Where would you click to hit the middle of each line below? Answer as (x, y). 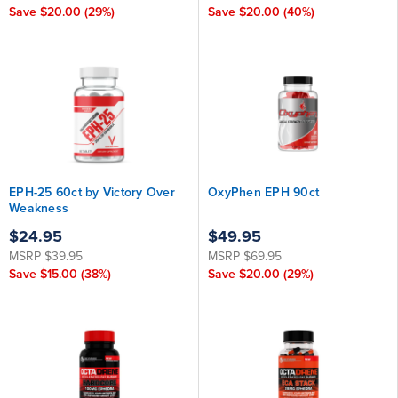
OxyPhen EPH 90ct (263, 192)
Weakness (39, 208)
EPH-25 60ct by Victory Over (92, 192)
